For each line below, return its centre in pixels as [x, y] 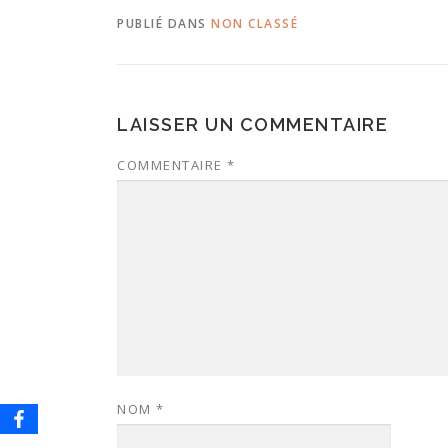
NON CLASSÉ [254, 23]
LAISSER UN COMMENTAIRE [252, 124]
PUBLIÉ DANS [164, 23]
